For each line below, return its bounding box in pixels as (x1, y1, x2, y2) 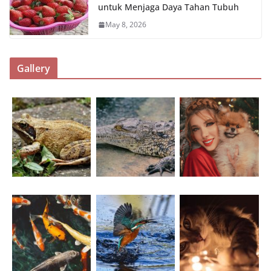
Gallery (17, 62, 51, 76)
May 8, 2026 (105, 19, 146, 30)
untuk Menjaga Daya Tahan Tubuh (98, 1, 239, 13)
